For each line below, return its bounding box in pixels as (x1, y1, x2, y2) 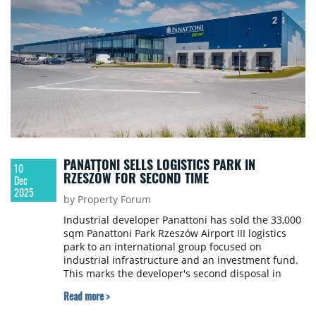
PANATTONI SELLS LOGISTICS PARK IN (63, 155, 255, 174)
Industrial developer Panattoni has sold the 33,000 (63, 213, 301, 227)
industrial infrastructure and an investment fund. (63, 253, 298, 267)
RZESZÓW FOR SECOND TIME (63, 169, 209, 188)
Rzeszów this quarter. (63, 280, 166, 294)
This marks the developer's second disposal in (63, 267, 281, 281)
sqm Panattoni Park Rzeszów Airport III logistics (63, 226, 286, 241)
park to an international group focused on (63, 240, 262, 254)
